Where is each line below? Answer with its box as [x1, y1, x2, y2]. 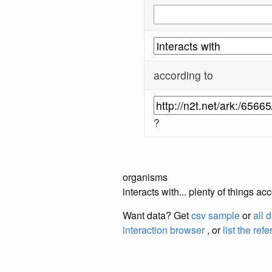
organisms [123, 169, 168, 184]
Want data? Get [123, 208, 191, 222]
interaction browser [123, 222, 205, 237]
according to [154, 67, 214, 83]
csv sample [191, 208, 240, 222]
